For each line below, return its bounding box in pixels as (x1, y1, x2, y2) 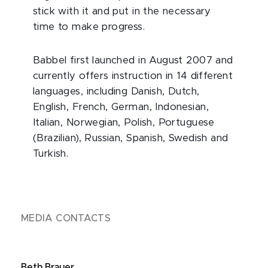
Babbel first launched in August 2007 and (33, 56, 233, 65)
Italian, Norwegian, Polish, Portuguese (33, 118, 215, 127)
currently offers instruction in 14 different (33, 71, 233, 81)
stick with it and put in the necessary (33, 7, 211, 16)
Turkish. (33, 149, 69, 159)
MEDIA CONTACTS (21, 214, 111, 223)
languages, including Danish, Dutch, (33, 87, 200, 96)
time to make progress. (33, 22, 145, 32)
